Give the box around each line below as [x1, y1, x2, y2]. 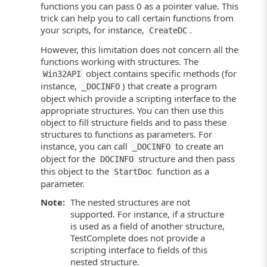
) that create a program [122, 79, 218, 92]
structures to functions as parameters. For [41, 128, 213, 140]
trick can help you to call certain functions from [41, 12, 234, 24]
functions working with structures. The [41, 55, 199, 67]
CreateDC [149, 26, 188, 36]
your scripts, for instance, [41, 24, 147, 36]
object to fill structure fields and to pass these [41, 116, 227, 128]
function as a [154, 164, 210, 177]
